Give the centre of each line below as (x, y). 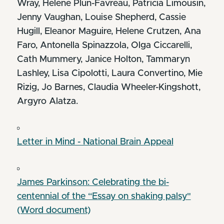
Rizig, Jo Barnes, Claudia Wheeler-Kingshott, (108, 87)
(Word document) (53, 210)
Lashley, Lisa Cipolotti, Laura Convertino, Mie (109, 73)
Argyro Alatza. (47, 101)
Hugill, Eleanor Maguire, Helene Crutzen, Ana (109, 31)
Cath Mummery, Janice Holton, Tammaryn (103, 59)
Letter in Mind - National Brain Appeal (95, 142)
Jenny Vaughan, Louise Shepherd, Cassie (101, 17)
